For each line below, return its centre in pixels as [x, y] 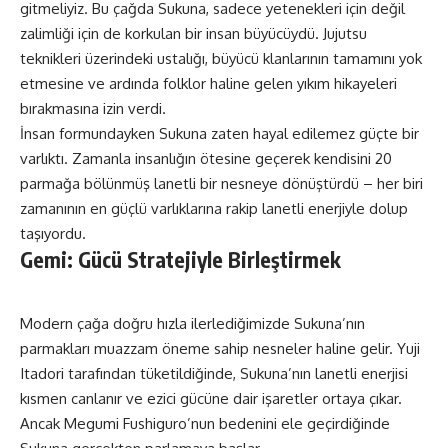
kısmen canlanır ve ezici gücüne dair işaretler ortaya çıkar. [211, 398]
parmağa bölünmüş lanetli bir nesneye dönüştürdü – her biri [221, 183]
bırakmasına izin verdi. [93, 108]
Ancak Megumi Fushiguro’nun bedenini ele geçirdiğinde [205, 423]
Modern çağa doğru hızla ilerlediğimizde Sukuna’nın [192, 323]
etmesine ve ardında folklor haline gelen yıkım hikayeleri [208, 83]
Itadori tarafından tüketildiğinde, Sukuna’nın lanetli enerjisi [214, 373]
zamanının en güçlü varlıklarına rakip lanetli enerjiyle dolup [214, 208]
